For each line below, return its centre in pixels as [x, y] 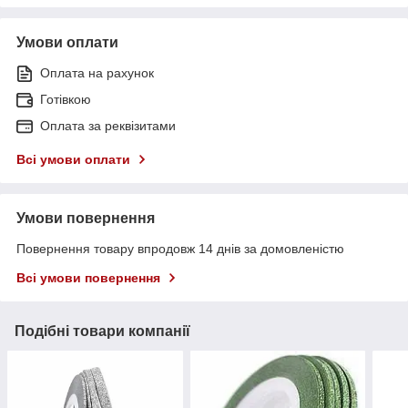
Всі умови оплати [73, 159]
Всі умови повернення [88, 277]
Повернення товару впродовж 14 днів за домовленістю [180, 248]
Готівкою [66, 99]
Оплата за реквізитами [108, 125]
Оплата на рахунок [97, 72]
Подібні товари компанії [102, 331]
